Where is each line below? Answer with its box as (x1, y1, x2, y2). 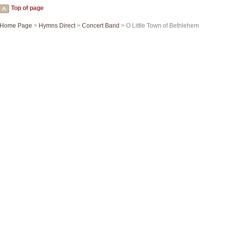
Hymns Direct (39, 22, 75, 29)
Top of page (11, 5, 44, 12)
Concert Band (82, 22, 120, 29)
